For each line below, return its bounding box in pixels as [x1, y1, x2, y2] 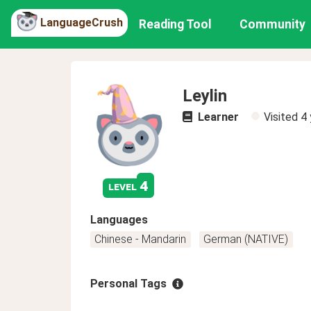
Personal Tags [90, 277, 167, 290]
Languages [90, 213, 148, 226]
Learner [195, 110, 239, 124]
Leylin [183, 86, 227, 106]
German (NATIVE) [203, 233, 289, 246]
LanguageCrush [40, 15, 123, 29]
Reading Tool [139, 17, 212, 31]
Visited [264, 110, 301, 124]
